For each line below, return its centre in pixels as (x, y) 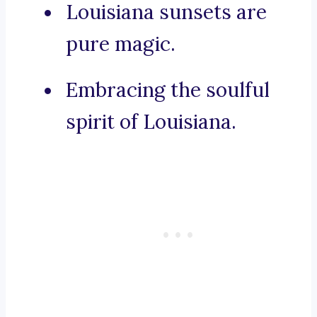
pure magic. (121, 44)
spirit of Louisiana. (151, 122)
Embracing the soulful (168, 90)
